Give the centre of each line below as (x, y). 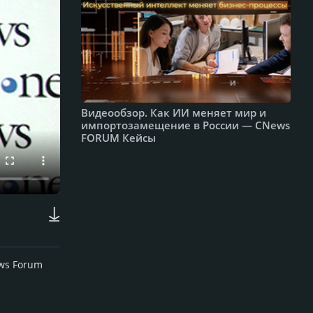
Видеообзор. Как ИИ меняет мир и (174, 112)
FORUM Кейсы (118, 138)
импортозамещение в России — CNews (185, 125)
